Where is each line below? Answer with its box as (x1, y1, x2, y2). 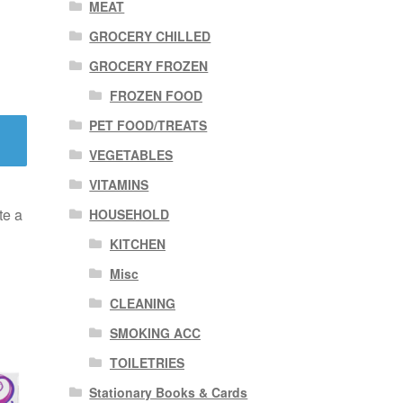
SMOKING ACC (109, 323, 201, 342)
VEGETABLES (89, 145, 174, 164)
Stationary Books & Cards (89, 382, 248, 401)
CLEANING (109, 293, 175, 312)
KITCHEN (109, 234, 166, 253)
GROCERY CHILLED (89, 26, 211, 45)
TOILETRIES (109, 353, 184, 372)
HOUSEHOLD (89, 204, 170, 223)
